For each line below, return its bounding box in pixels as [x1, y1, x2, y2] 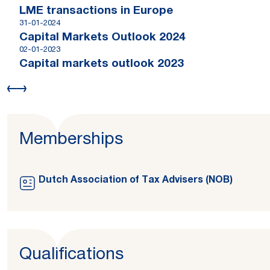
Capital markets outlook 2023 [19, 58, 184, 70]
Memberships [19, 132, 123, 149]
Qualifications [19, 247, 124, 264]
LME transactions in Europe [19, 5, 173, 17]
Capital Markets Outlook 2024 [19, 32, 186, 43]
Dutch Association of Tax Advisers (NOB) [39, 176, 233, 186]
